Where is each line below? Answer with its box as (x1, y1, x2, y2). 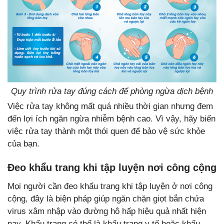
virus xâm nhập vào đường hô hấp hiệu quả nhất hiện (7, 206, 206, 216)
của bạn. (7, 139, 39, 149)
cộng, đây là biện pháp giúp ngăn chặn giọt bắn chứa (7, 194, 204, 204)
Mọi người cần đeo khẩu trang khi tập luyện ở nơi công (7, 181, 212, 191)
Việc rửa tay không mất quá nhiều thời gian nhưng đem (7, 101, 213, 111)
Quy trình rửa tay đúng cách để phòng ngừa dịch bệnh (11, 86, 213, 96)
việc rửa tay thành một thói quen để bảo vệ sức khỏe (7, 126, 205, 136)
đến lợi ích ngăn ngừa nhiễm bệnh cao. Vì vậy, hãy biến (7, 114, 215, 124)
